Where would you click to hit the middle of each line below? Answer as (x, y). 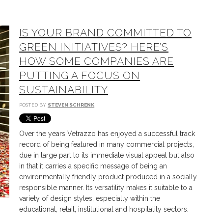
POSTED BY (34, 105)
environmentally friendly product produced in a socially (108, 177)
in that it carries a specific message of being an (93, 166)
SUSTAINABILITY (64, 90)
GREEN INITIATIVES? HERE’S (94, 47)
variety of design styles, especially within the (90, 198)
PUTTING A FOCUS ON (80, 75)
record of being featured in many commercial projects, (107, 144)
